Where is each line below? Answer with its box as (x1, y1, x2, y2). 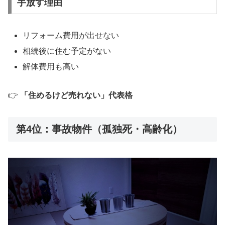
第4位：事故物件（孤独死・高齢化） (16, 123, 182, 135)
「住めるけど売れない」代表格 (20, 91, 133, 100)
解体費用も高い (23, 62, 79, 71)
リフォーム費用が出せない (23, 31, 120, 40)
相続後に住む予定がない (23, 47, 111, 56)
